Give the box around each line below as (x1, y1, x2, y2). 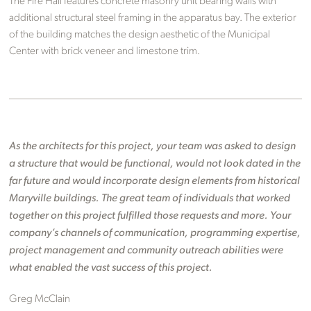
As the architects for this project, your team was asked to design (9, 140, 296, 152)
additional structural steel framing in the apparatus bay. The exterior (9, 12, 297, 24)
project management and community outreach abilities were (9, 244, 284, 256)
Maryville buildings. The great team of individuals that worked (9, 192, 291, 204)
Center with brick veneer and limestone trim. (9, 45, 201, 57)
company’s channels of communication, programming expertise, (9, 227, 301, 239)
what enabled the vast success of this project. (9, 262, 213, 274)
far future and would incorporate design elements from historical (9, 175, 301, 187)
